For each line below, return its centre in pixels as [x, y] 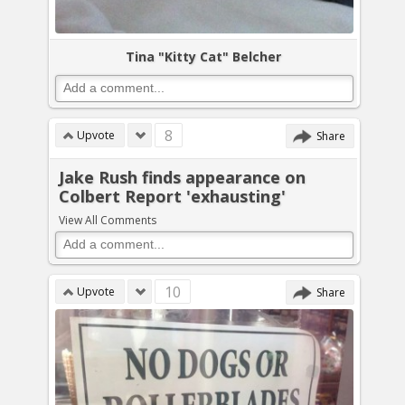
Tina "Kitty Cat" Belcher [203, 56]
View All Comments [108, 220]
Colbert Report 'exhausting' [172, 196]
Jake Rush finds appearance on [182, 177]
